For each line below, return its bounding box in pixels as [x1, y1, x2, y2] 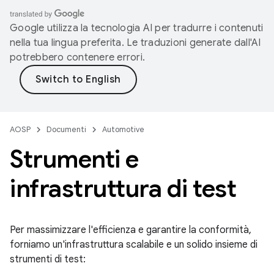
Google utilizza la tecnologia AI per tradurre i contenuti [10, 22, 264, 34]
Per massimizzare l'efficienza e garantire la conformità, [10, 224, 251, 236]
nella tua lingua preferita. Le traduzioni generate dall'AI [10, 37, 261, 49]
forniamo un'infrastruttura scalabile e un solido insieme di [10, 239, 257, 251]
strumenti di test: [10, 253, 86, 265]
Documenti [46, 124, 86, 135]
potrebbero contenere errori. [10, 51, 145, 64]
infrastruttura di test [10, 173, 236, 204]
